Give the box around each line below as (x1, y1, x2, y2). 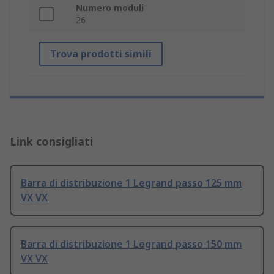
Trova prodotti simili (50, 47, 152, 61)
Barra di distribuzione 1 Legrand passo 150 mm (21, 237, 242, 251)
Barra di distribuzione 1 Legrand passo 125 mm (21, 176, 242, 190)
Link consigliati (10, 134, 93, 149)
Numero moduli (76, 2, 144, 14)
